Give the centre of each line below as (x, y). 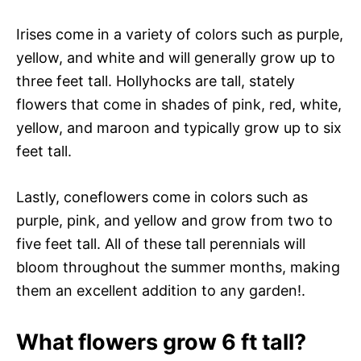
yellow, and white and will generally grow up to (176, 57)
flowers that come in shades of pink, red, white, (179, 104)
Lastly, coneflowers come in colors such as (162, 197)
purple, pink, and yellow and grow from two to (174, 220)
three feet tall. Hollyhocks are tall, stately (156, 81)
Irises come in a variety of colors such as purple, (180, 34)
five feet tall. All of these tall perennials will (161, 243)
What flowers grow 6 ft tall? (161, 342)
